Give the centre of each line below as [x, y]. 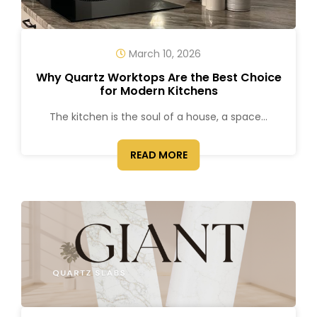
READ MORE [158, 155]
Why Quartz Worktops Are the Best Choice [158, 77]
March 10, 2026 [163, 54]
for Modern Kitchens [158, 91]
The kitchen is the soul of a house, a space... [158, 117]
